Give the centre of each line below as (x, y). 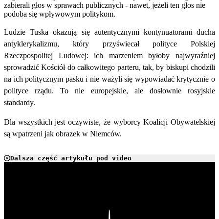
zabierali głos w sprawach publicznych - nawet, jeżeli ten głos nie (105, 5)
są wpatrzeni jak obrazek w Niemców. (63, 134)
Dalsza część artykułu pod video (71, 158)
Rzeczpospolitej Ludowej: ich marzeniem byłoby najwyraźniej (109, 56)
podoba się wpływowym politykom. (60, 14)
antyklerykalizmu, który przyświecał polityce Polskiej (109, 44)
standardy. (20, 103)
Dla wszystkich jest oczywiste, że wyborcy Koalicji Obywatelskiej (109, 122)
